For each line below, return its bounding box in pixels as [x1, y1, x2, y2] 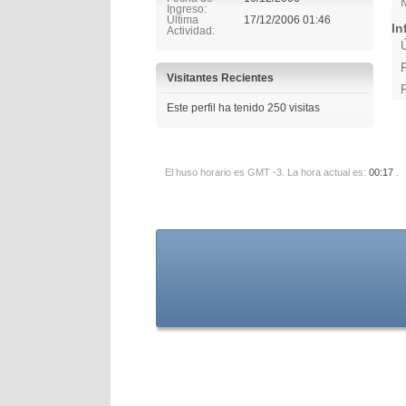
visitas [286, 101, 320, 114]
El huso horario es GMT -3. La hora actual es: [165, 167, 369, 178]
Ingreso [167, 2, 204, 15]
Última [167, 13, 198, 26]
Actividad [167, 24, 212, 37]
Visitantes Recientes [167, 71, 274, 84]
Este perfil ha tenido [167, 101, 267, 114]
